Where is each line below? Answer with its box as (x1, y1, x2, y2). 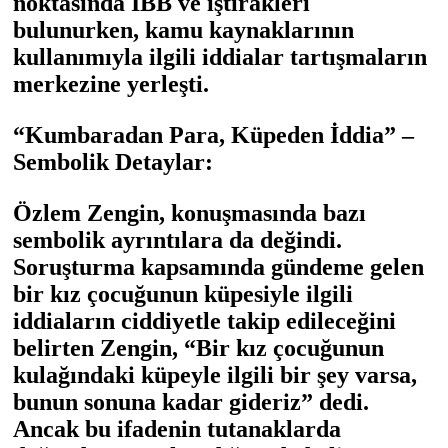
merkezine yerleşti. (13, 71, 209, 98)
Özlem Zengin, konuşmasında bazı (13, 200, 366, 227)
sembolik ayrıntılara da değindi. (13, 227, 342, 254)
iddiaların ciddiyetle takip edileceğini (13, 308, 396, 335)
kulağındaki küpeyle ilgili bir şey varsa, (13, 362, 417, 389)
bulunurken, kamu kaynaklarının (13, 17, 354, 44)
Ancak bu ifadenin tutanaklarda (13, 416, 341, 443)
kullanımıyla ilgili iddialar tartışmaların (13, 44, 427, 71)
